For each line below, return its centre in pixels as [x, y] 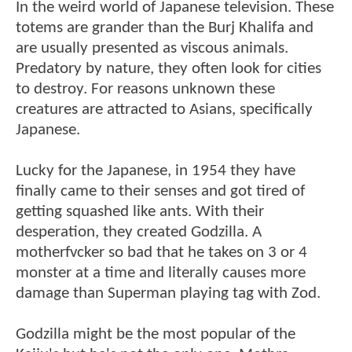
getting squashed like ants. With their [140, 212]
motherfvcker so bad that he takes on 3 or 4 [161, 253]
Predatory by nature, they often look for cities [169, 69]
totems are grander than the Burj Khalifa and [165, 28]
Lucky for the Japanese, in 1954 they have [156, 171]
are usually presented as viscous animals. [152, 49]
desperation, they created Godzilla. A [139, 233]
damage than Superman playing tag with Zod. [168, 294]
